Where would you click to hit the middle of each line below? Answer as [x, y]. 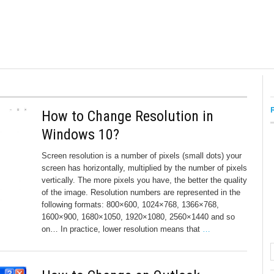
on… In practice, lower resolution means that [122, 229]
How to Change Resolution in [128, 116]
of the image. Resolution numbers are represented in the [141, 192]
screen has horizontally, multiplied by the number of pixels [144, 168]
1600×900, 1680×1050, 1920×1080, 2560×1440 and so [138, 217]
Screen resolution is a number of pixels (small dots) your [142, 156]
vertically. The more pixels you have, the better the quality [144, 180]
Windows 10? [80, 135]
